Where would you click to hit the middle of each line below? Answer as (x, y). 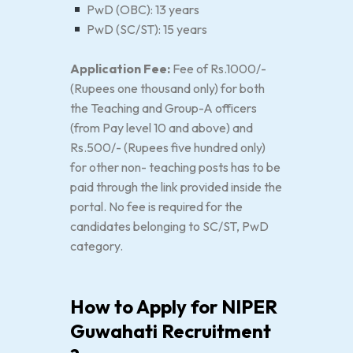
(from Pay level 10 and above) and (162, 128)
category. (97, 246)
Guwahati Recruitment (171, 331)
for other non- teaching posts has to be (175, 167)
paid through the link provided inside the (176, 187)
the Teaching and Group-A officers (163, 108)
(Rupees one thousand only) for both (167, 88)
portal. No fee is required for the (156, 206)
